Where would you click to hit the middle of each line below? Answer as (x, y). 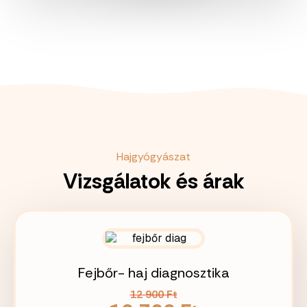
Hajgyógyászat (153, 157)
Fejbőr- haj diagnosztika (153, 273)
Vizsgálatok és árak (153, 181)
